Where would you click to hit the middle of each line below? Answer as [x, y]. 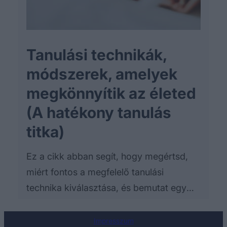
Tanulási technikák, [97, 55]
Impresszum [113, 221]
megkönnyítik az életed [111, 93]
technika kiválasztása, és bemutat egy [106, 188]
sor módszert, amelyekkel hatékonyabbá [112, 204]
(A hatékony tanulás [99, 113]
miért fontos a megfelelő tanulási [95, 172]
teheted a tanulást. [65, 219]
